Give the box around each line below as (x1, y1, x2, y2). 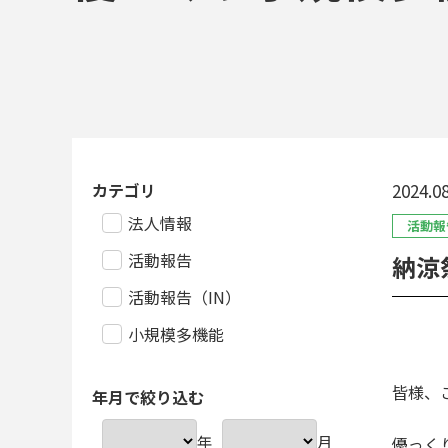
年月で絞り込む (92, 385, 204, 409)
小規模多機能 (128, 322, 224, 346)
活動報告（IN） (128, 285, 241, 309)
